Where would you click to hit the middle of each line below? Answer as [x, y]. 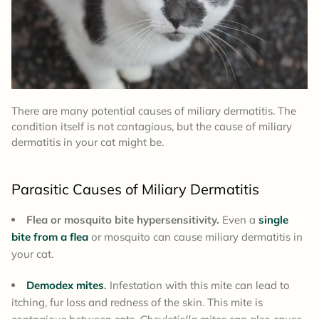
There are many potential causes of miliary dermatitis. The [154, 111]
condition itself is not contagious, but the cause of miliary [152, 127]
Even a [239, 220]
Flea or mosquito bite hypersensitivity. [123, 220]
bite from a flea [50, 237]
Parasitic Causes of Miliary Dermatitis [135, 189]
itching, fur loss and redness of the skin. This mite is [137, 303]
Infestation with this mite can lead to [198, 286]
